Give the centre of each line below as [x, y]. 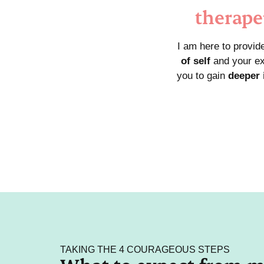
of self [196, 61]
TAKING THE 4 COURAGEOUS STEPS [145, 249]
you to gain [202, 76]
